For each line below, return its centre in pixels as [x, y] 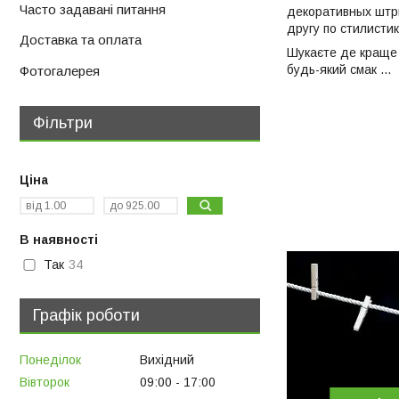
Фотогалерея [60, 70]
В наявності [59, 239]
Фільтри [63, 122]
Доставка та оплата [81, 40]
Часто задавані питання [93, 10]
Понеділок [50, 359]
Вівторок [45, 383]
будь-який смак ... [339, 69]
